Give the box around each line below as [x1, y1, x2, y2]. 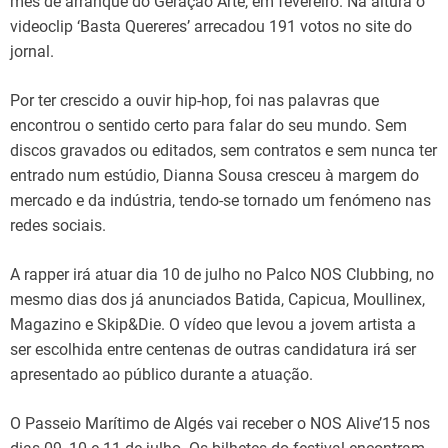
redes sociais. [10, 215, 106, 235]
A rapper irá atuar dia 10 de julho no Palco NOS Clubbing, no [10, 264, 434, 284]
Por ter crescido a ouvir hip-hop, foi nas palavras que [10, 90, 379, 110]
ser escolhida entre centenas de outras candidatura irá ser [10, 339, 416, 359]
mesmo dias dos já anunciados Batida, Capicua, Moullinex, [10, 289, 425, 309]
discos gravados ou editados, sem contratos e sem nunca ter [10, 140, 437, 160]
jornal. [10, 41, 54, 61]
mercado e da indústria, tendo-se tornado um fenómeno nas [10, 190, 431, 210]
